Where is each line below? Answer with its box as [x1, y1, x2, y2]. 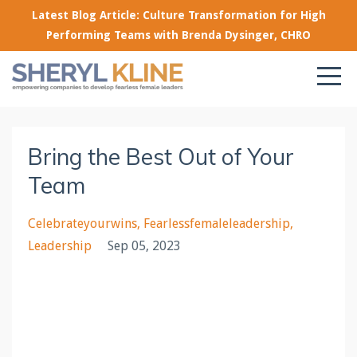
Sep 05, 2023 [108, 238, 181, 253]
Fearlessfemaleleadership [143, 216, 290, 231]
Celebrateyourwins [28, 216, 137, 231]
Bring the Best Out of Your [28, 143, 294, 171]
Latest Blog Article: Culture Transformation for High [31, 9, 326, 22]
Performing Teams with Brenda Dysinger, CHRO [46, 29, 311, 41]
